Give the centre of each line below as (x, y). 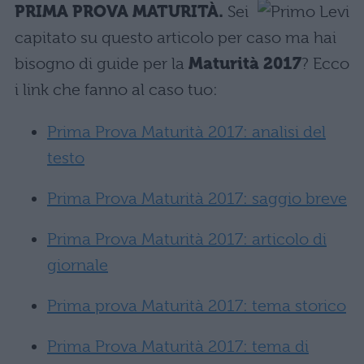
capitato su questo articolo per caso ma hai (175, 38)
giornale (78, 265)
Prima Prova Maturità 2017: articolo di (187, 239)
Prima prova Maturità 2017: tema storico (197, 306)
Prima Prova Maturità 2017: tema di (178, 347)
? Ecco (325, 64)
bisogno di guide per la (102, 64)
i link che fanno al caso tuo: (116, 90)
